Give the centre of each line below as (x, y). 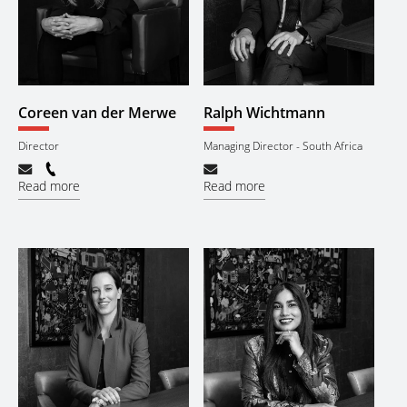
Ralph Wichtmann (264, 112)
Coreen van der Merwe (97, 112)
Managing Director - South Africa (283, 146)
